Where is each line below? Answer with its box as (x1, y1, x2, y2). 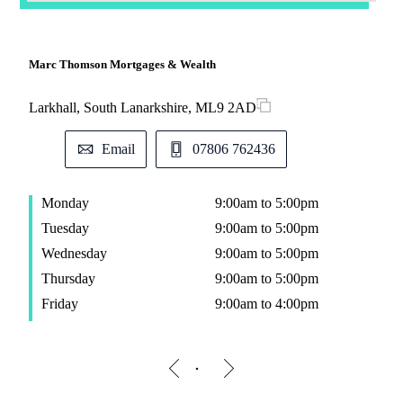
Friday (40, 295, 78, 311)
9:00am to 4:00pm (214, 295, 318, 311)
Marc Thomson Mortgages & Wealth (28, 57, 216, 71)
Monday (40, 194, 89, 210)
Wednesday (40, 245, 107, 261)
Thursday (40, 270, 95, 286)
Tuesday (40, 219, 89, 236)
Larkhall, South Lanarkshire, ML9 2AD (28, 99, 256, 115)
